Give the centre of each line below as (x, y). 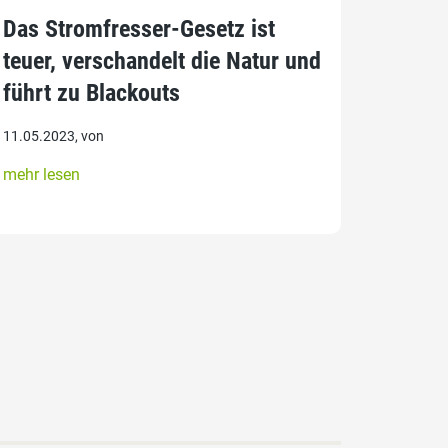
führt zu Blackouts (91, 92)
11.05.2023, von (53, 135)
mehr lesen (41, 174)
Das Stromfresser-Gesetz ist (138, 28)
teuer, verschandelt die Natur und (161, 60)
